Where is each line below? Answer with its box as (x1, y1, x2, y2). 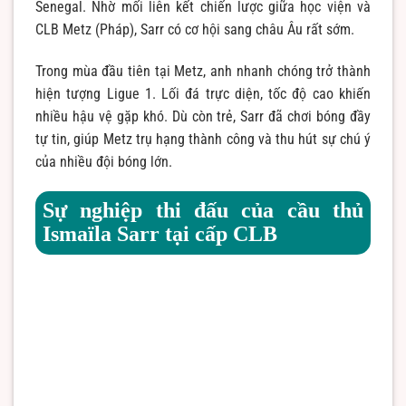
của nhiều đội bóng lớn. (35, 152, 172, 170)
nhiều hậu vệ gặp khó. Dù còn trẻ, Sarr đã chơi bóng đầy (35, 107, 371, 125)
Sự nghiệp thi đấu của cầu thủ (43, 198, 363, 223)
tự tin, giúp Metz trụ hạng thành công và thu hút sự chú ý (35, 130, 371, 148)
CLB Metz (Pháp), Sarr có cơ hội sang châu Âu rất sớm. (35, 20, 354, 38)
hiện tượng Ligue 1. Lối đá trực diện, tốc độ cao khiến (35, 84, 371, 102)
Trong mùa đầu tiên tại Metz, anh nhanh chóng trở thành (35, 62, 371, 80)
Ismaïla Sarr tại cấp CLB (43, 222, 277, 246)
